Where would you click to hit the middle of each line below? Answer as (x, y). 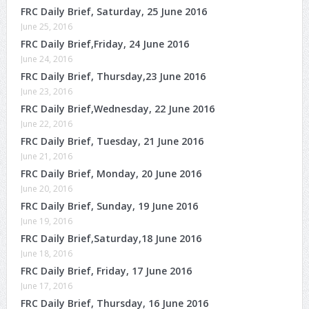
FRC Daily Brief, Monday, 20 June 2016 (111, 173)
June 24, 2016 (46, 59)
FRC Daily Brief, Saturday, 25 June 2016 (113, 11)
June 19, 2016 (46, 221)
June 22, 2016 (46, 123)
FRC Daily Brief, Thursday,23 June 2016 (113, 76)
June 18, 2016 (46, 253)
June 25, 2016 (46, 26)
